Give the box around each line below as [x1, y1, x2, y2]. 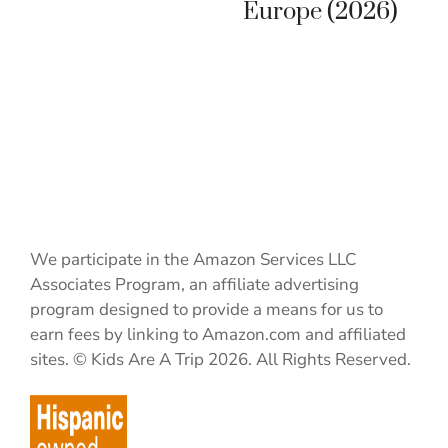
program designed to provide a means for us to [30, 297, 383, 321]
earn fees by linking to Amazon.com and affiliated [30, 322, 406, 346]
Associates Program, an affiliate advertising [30, 272, 359, 296]
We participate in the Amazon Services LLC [30, 247, 356, 271]
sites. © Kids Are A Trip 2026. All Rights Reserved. [30, 347, 411, 371]
